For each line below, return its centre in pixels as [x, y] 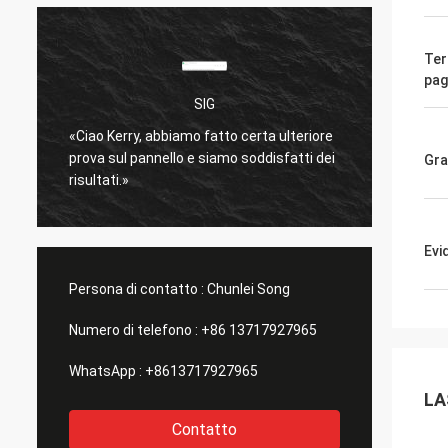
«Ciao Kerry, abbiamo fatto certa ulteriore [201, 135]
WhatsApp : [105, 371]
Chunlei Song [248, 289]
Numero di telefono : [133, 330]
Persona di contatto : [136, 289]
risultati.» [99, 179]
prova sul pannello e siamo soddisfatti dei [202, 157]
